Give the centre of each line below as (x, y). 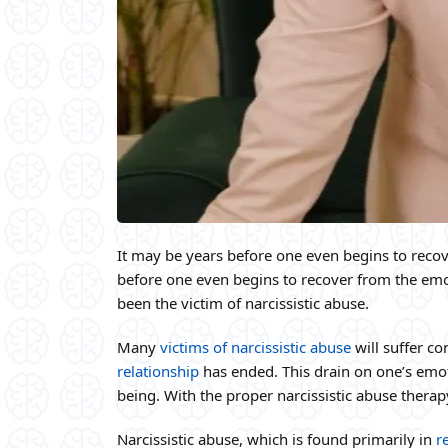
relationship (158, 370)
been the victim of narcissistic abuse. (243, 302)
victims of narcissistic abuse (255, 346)
